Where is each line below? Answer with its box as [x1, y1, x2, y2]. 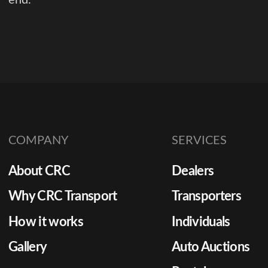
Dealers [171, 164, 214, 178]
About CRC [8, 164, 70, 178]
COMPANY [8, 134, 68, 147]
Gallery [8, 240, 47, 254]
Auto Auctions [171, 240, 250, 254]
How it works [8, 215, 83, 229]
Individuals [171, 215, 230, 229]
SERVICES [171, 134, 227, 147]
